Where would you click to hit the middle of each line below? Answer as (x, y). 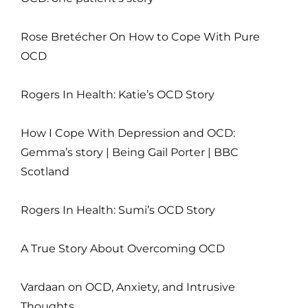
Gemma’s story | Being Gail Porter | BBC (130, 153)
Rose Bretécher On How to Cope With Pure (140, 37)
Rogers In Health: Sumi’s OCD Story (118, 210)
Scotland (45, 172)
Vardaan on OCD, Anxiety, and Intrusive (128, 287)
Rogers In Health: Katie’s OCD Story (118, 95)
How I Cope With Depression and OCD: (128, 133)
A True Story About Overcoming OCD (123, 249)
